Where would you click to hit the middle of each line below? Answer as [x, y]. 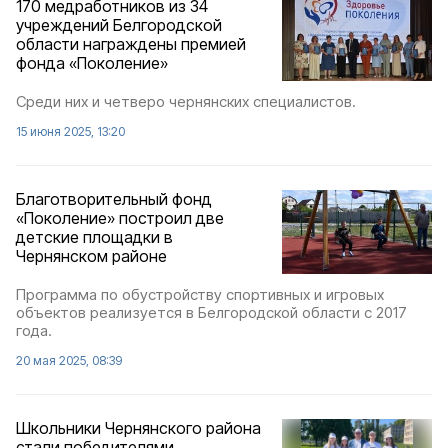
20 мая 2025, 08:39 [69, 361]
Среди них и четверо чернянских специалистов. [186, 101]
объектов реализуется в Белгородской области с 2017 [211, 313]
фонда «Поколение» [92, 62]
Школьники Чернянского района [138, 428]
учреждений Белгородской [119, 24]
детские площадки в [94, 237]
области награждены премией [131, 43]
